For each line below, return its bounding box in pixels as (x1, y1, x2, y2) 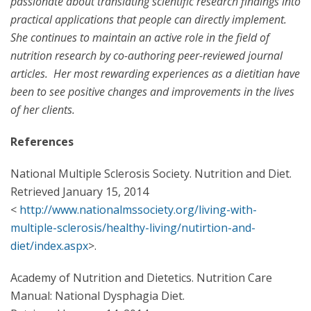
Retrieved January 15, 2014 (10, 184, 149, 199)
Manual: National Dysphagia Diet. (10, 288, 185, 303)
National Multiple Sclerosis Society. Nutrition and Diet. (10, 166, 292, 181)
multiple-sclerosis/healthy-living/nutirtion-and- (10, 220, 255, 235)
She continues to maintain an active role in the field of (10, 30, 269, 45)
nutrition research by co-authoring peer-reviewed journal (10, 48, 283, 63)
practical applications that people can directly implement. (10, 12, 289, 27)
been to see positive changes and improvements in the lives (10, 84, 294, 99)
